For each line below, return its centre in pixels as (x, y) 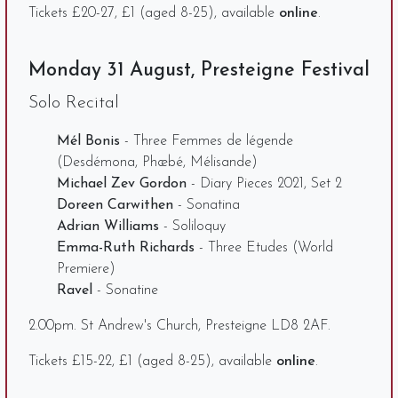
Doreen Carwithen (115, 205)
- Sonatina (207, 205)
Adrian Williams (108, 226)
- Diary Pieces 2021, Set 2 (264, 183)
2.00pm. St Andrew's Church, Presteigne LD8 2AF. (179, 326)
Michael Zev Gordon (122, 183)
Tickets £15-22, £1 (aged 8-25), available (152, 361)
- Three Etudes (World (264, 247)
